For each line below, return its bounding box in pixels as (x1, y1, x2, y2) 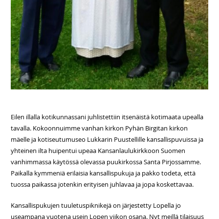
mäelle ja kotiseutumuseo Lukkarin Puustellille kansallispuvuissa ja (11, 135, 204, 144)
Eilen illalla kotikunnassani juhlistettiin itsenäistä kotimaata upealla (11, 112, 204, 122)
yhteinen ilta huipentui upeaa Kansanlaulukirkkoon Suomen (11, 146, 186, 155)
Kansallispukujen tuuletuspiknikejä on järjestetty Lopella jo (11, 201, 181, 210)
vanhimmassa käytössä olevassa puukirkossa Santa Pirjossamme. (11, 157, 201, 167)
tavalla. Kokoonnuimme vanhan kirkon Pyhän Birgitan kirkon (11, 124, 188, 133)
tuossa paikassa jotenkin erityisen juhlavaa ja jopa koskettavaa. (11, 180, 194, 189)
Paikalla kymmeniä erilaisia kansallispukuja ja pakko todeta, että (11, 169, 196, 178)
